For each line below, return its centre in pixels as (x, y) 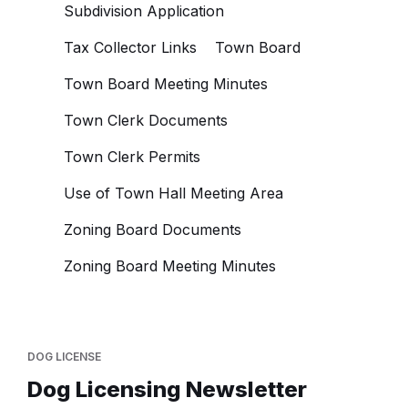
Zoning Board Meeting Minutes (170, 266)
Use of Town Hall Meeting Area (173, 193)
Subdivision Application (144, 11)
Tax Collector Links (130, 47)
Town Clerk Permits (132, 157)
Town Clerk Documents (146, 120)
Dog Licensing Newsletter (167, 389)
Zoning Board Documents (153, 229)
